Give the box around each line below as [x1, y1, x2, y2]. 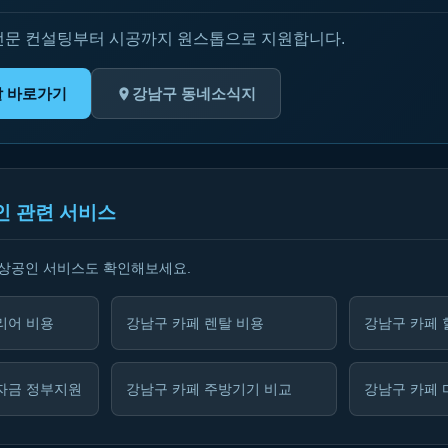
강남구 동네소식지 [132, 85, 256, 102]
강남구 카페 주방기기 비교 [126, 381, 292, 397]
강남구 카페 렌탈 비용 [126, 315, 264, 331]
